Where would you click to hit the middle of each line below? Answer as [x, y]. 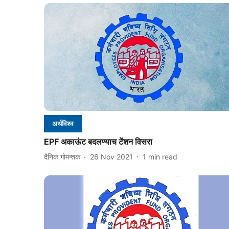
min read [163, 157]
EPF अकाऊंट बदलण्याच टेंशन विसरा [98, 141]
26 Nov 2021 [111, 157]
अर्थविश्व [63, 123]
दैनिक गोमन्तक [62, 157]
